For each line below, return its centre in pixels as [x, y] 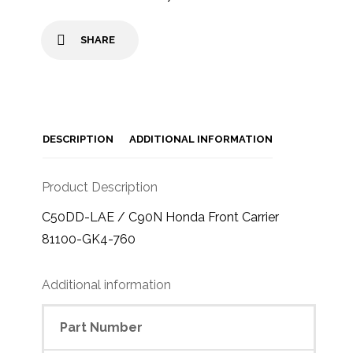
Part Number [102, 327]
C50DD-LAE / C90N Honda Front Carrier [161, 217]
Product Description [100, 187]
